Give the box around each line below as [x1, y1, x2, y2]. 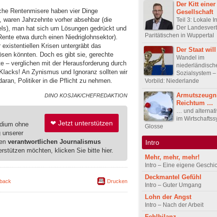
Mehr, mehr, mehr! [145, 154, 200, 161]
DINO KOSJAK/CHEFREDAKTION [45, 92, 127, 98]
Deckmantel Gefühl [145, 173, 201, 181]
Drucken [107, 178, 127, 184]
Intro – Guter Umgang [145, 182, 201, 189]
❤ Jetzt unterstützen [50, 119, 113, 127]
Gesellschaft [176, 8, 213, 15]
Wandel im [176, 54, 204, 61]
